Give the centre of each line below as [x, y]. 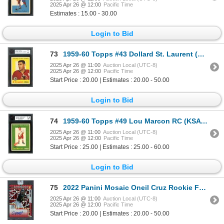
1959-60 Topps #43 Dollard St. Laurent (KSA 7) [130, 54]
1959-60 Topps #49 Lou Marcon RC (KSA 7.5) [132, 121]
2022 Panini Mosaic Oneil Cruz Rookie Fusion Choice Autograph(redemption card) [131, 187]
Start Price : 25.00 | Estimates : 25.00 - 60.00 [110, 147]
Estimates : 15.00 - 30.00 [83, 13]
